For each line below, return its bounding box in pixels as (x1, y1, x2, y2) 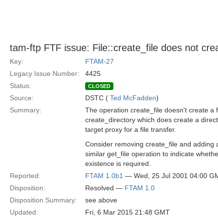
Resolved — (85, 184, 125, 192)
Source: (10, 94, 34, 102)
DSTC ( (85, 94, 110, 102)
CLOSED (88, 83, 110, 89)
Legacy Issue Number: (10, 70, 79, 77)
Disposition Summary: (10, 196, 77, 204)
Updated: (10, 208, 38, 216)
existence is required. (85, 160, 151, 167)
